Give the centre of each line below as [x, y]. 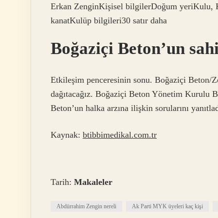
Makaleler [93, 182]
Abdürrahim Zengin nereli [86, 207]
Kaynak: [67, 135]
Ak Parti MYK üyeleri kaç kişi [167, 207]
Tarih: [62, 182]
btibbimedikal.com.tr [120, 135]
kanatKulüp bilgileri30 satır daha [109, 21]
